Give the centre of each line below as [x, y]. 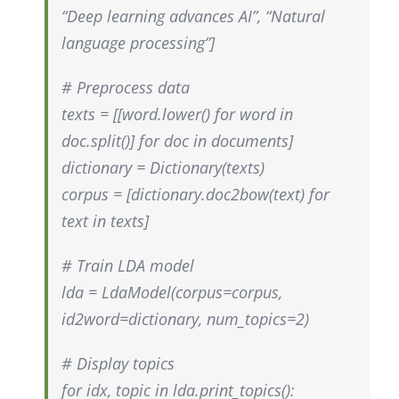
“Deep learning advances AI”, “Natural [193, 16]
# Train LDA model [127, 266]
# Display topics [118, 364]
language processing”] [138, 43]
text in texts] [105, 221]
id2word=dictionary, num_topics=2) [185, 319]
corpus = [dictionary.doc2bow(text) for [195, 195]
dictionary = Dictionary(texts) [163, 168]
